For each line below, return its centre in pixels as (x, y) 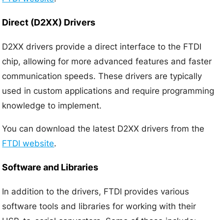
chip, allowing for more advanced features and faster (107, 62)
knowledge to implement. (52, 106)
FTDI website (28, 144)
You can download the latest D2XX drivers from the (103, 129)
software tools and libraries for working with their (99, 206)
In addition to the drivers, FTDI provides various (96, 192)
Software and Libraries (50, 167)
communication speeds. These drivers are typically (102, 76)
